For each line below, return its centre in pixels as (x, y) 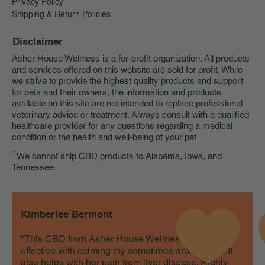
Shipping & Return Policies (61, 14)
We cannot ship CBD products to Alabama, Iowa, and (119, 156)
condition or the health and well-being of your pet (104, 137)
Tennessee (33, 167)
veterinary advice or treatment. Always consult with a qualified (130, 115)
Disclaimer (37, 42)
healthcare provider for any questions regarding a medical (122, 126)
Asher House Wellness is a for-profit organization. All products (131, 59)
